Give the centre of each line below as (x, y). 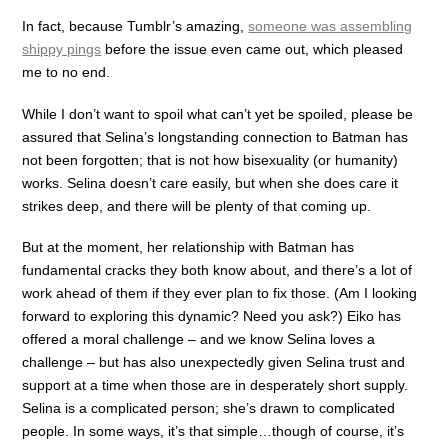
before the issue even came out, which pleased (252, 49)
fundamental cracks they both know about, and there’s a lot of (217, 269)
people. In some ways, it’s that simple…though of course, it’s (213, 430)
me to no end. (66, 72)
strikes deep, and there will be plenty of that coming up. (197, 205)
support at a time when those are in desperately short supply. (215, 384)
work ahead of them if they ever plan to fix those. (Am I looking (220, 292)
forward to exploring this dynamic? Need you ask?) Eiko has (212, 315)
